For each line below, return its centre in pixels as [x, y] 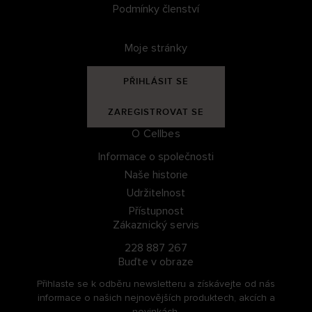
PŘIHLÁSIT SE [156, 82]
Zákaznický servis [156, 225]
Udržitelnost [156, 193]
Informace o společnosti [156, 157]
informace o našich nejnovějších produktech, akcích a [156, 298]
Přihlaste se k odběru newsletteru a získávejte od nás [156, 284]
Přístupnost [156, 211]
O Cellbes [156, 134]
